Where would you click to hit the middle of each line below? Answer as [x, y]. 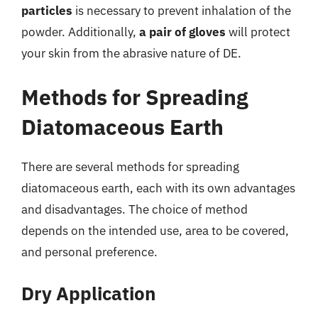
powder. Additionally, [80, 32]
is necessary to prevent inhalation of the [182, 11]
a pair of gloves [182, 32]
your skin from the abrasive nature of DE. [131, 53]
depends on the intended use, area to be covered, [155, 230]
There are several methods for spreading [130, 166]
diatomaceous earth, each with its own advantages [158, 188]
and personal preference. [89, 252]
